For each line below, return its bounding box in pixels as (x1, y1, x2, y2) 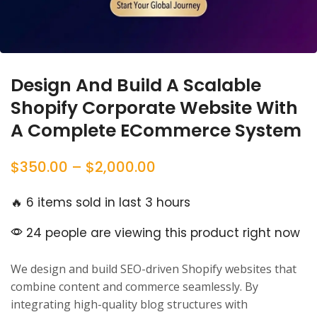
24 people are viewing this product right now (23, 224, 300, 241)
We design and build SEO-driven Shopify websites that (11, 261, 296, 277)
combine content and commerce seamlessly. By (11, 279, 258, 294)
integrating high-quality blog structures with (11, 296, 248, 312)
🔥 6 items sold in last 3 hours (11, 194, 190, 211)
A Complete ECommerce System (11, 118, 301, 143)
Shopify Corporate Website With (11, 96, 298, 120)
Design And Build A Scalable (11, 73, 261, 98)
